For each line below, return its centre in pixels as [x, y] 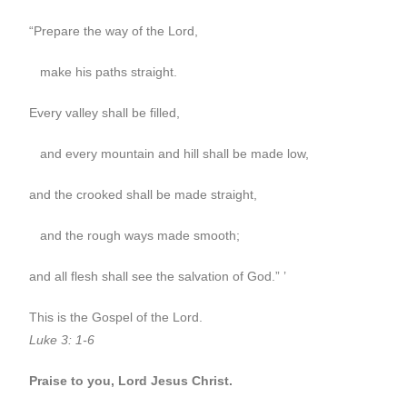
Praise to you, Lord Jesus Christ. [131, 380]
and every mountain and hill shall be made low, [169, 153]
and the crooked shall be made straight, [144, 194]
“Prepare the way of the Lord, [114, 30]
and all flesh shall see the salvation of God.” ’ [158, 276]
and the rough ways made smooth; [135, 235]
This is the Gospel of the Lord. [118, 317]
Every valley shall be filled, [105, 112]
